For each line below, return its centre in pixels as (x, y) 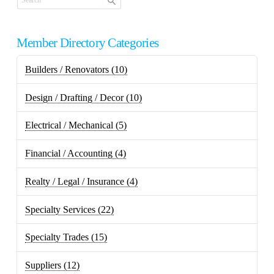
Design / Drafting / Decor (75, 97)
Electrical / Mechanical (69, 125)
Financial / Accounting (69, 154)
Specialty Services (61, 209)
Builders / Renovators (67, 69)
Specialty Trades (57, 237)
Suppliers (43, 265)
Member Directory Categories (87, 42)
